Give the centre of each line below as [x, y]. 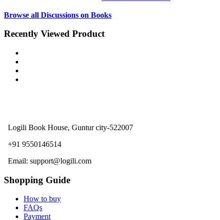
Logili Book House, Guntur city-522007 [69, 127]
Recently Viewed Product [54, 34]
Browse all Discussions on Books [58, 15]
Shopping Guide [37, 180]
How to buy [42, 199]
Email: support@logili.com [49, 161]
